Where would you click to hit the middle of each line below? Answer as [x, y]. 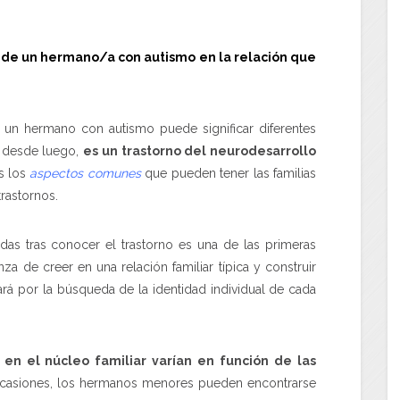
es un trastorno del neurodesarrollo [200, 150]
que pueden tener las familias [229, 173]
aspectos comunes [85, 173]
